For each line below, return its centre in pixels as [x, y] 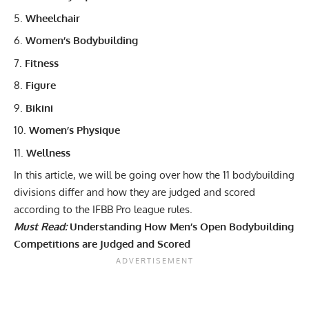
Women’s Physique [74, 130]
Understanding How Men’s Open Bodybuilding [182, 227]
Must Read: [40, 227]
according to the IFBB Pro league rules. [104, 210]
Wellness [50, 152]
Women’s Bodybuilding [83, 41]
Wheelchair [53, 18]
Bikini [39, 108]
